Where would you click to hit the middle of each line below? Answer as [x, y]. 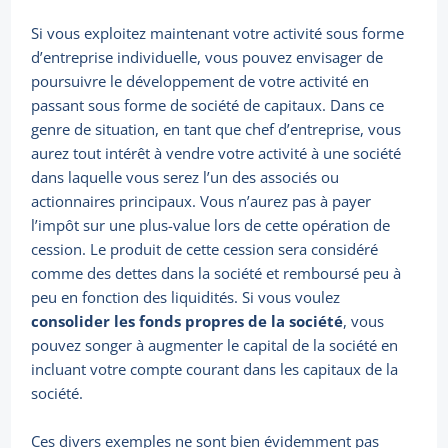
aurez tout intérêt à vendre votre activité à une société [216, 153]
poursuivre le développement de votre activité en [200, 81]
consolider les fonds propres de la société [187, 321]
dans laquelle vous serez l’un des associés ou [185, 177]
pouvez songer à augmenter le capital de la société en [215, 345]
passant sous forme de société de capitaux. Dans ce [208, 105]
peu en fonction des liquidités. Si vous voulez [186, 297]
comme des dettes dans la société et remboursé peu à [216, 273]
